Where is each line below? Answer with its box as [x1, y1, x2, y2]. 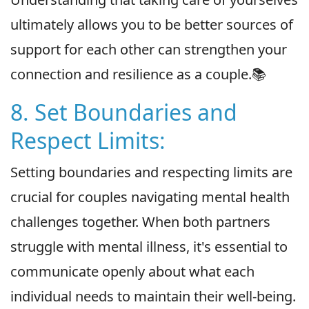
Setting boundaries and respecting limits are [10, 163, 292, 182]
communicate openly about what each [10, 262, 255, 281]
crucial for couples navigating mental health [10, 188, 290, 207]
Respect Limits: [10, 126, 166, 156]
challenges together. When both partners [10, 212, 270, 232]
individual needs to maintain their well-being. [10, 287, 296, 306]
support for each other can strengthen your [10, 40, 287, 59]
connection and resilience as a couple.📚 [10, 65, 266, 84]
